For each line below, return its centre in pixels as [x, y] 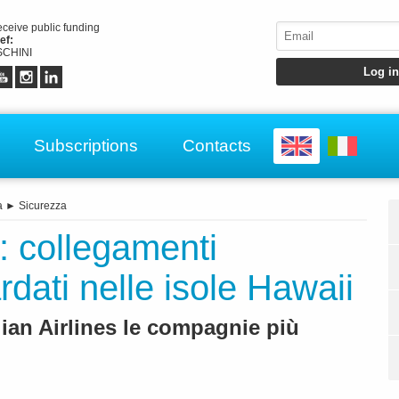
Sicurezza [43, 206]
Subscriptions [86, 145]
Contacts [217, 145]
